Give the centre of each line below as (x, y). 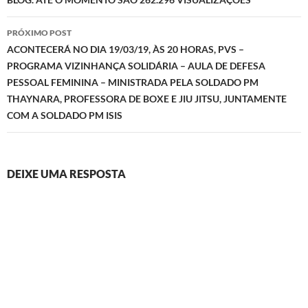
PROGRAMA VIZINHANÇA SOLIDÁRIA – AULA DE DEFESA (136, 65)
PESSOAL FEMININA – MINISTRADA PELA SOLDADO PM (133, 82)
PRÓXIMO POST (39, 32)
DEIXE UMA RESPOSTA (66, 173)
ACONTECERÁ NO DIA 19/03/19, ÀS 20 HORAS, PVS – (125, 49)
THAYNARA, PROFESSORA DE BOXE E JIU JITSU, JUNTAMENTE (147, 98)
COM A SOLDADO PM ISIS (65, 115)
